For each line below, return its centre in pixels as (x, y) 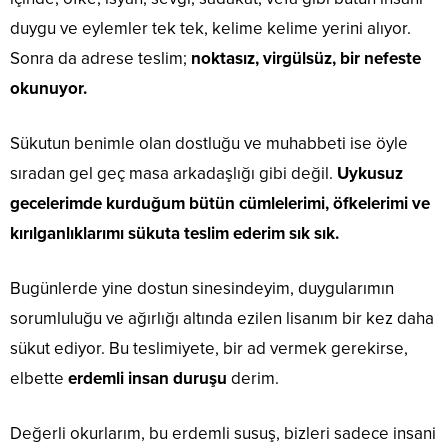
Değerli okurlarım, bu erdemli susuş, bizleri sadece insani (223, 433)
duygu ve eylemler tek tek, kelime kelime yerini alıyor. (210, 28)
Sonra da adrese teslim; (100, 58)
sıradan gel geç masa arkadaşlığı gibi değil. (173, 173)
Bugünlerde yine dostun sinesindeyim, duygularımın (202, 288)
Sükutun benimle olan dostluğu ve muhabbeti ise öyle (209, 143)
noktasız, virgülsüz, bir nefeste (306, 58)
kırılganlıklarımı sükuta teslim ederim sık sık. (174, 233)
